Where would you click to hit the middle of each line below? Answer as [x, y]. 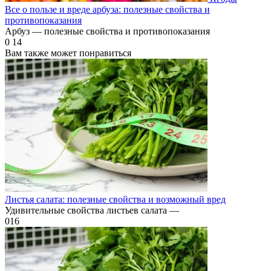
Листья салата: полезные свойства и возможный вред [115, 200]
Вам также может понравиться [68, 53]
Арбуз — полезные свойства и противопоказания [107, 31]
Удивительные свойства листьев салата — [92, 211]
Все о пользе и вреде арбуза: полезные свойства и [107, 10]
